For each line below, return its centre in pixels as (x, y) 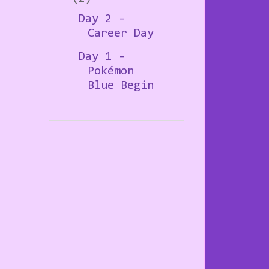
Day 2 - (102, 20)
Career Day (121, 34)
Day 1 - (102, 57)
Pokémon (111, 72)
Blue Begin (121, 86)
